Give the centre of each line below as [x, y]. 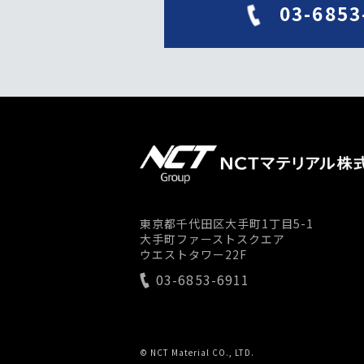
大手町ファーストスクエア [212, 238]
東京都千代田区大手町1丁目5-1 [227, 223]
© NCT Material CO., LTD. [197, 352]
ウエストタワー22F [193, 254]
